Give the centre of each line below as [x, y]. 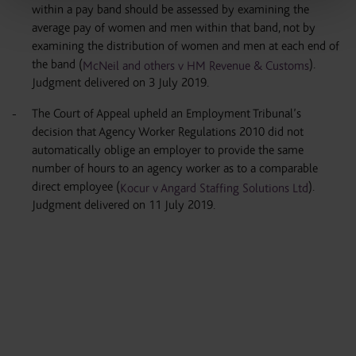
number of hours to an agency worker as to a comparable [175, 169]
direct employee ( [76, 187]
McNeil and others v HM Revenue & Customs [196, 66]
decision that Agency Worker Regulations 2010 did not [168, 132]
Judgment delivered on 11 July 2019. [124, 205]
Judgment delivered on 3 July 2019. [120, 83]
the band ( [57, 65]
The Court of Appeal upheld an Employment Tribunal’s [166, 114]
